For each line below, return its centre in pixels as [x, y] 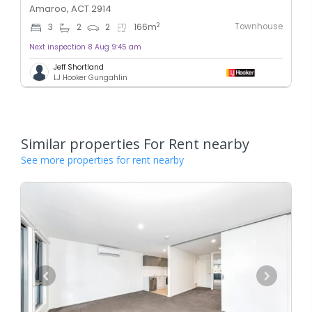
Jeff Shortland [79, 67]
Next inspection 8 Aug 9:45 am [85, 47]
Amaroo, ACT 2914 [70, 8]
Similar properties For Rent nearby [135, 143]
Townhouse [259, 26]
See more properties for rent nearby [102, 159]
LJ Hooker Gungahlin [91, 77]
